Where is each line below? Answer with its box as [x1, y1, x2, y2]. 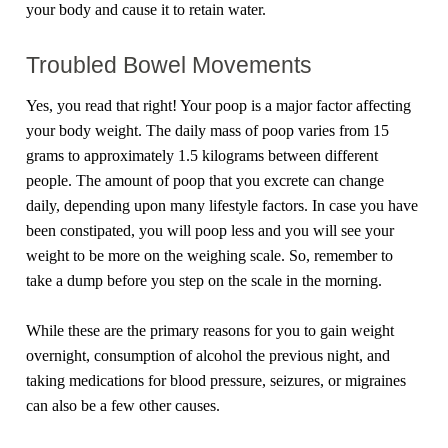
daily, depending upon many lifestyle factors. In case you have [26, 196, 419, 214]
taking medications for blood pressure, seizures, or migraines [26, 372, 407, 390]
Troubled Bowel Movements [26, 52, 313, 79]
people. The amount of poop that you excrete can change [26, 171, 385, 189]
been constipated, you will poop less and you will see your [26, 221, 395, 239]
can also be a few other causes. [26, 397, 221, 415]
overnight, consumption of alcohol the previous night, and [26, 347, 391, 365]
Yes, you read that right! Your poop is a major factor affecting [26, 96, 412, 114]
